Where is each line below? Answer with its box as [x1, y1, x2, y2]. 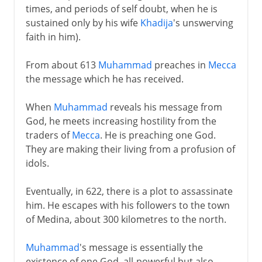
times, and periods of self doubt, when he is [25, 2, 218, 15]
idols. [25, 156, 49, 170]
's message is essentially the [79, 240, 203, 254]
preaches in [151, 58, 208, 71]
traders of [25, 128, 72, 142]
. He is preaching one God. [99, 128, 216, 142]
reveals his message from [107, 100, 222, 113]
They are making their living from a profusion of [25, 142, 235, 156]
